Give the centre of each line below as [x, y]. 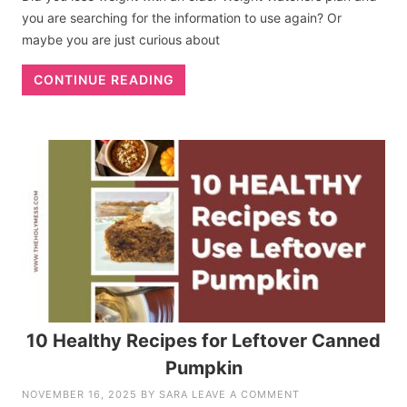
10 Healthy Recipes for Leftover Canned [203, 340]
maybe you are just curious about [121, 39]
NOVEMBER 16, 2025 [80, 394]
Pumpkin [203, 367]
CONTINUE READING [104, 79]
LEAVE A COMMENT [246, 394]
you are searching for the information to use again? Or [182, 17]
